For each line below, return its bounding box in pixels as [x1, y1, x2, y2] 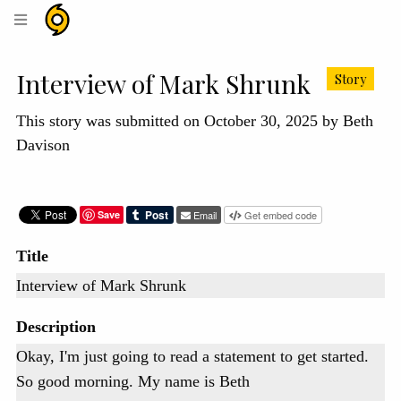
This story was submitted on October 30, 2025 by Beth [16, 111, 373, 130]
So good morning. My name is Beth [16, 372, 250, 391]
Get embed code [244, 207, 317, 222]
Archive [73, 47, 130, 70]
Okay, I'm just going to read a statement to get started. [16, 347, 369, 366]
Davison [16, 135, 70, 154]
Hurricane [73, 3, 149, 25]
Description [16, 317, 96, 336]
